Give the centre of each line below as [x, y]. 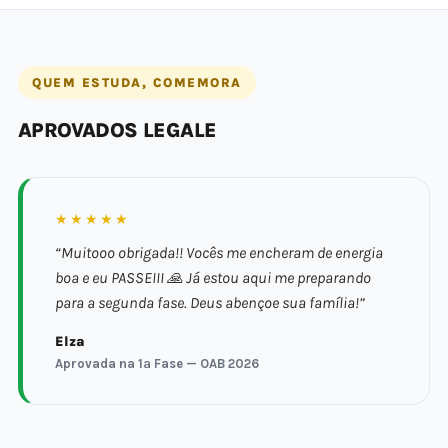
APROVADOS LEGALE [117, 130]
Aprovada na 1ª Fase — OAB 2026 [157, 363]
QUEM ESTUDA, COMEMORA [137, 82]
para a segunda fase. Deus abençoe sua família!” [210, 303]
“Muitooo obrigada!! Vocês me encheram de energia [219, 253]
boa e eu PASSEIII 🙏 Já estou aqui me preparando [213, 278]
